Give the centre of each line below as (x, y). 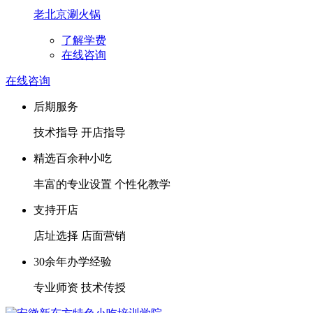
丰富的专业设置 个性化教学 (102, 184)
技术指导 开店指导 (80, 132)
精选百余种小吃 (73, 158)
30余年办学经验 (73, 261)
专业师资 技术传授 (80, 287)
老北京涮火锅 (67, 14)
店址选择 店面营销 (80, 235)
